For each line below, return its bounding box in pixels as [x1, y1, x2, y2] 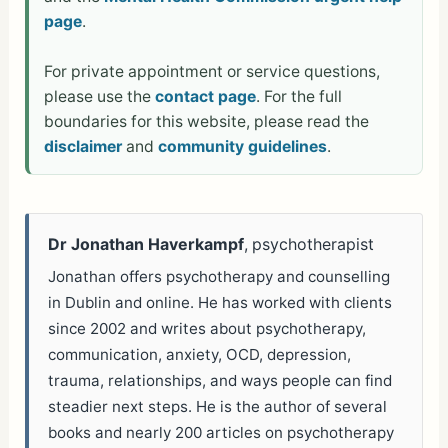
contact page [154, 86, 256, 106]
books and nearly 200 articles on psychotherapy [48, 422, 395, 442]
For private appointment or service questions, [43, 61, 380, 81]
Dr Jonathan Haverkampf [48, 234, 245, 254]
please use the [43, 86, 155, 106]
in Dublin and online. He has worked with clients [48, 292, 393, 312]
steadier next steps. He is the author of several [48, 396, 388, 416]
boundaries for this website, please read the [43, 111, 369, 131]
